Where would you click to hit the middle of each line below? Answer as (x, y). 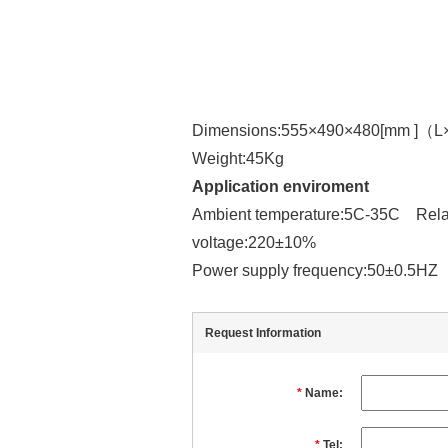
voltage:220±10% (258, 242)
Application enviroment (280, 186)
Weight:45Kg (238, 158)
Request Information (263, 333)
